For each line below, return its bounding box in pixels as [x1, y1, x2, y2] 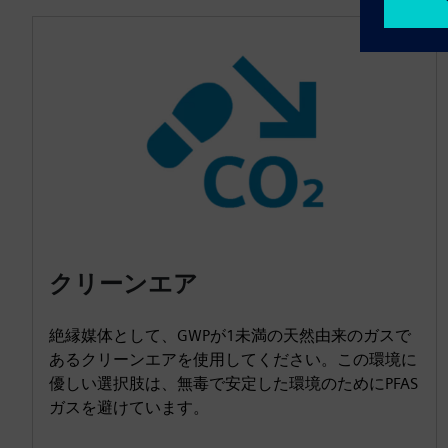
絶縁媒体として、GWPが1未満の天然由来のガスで [49, 325, 411, 345]
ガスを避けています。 [49, 397, 209, 417]
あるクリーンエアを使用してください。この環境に [49, 349, 417, 369]
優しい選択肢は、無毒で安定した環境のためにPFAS [49, 373, 418, 393]
